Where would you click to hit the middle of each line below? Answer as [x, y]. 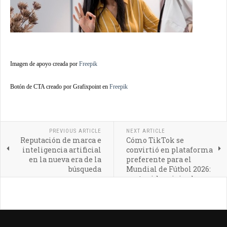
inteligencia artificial [62, 150]
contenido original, [161, 179]
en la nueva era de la [65, 159]
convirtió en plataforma [169, 150]
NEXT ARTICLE [145, 131]
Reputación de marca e [61, 140]
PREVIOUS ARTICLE [75, 131]
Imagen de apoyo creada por [45, 64]
